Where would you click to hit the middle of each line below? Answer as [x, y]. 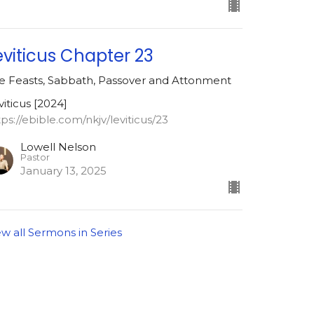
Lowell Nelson [59, 147]
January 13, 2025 [64, 171]
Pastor [35, 158]
